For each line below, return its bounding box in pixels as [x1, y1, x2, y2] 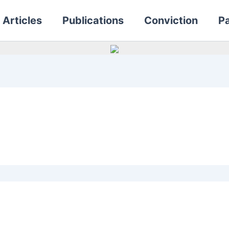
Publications [62, 14, 124, 27]
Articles [3, 14, 42, 27]
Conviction [144, 14, 198, 27]
